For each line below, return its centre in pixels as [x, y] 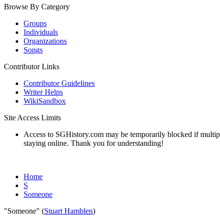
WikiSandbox [45, 101]
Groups [35, 23]
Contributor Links [32, 67]
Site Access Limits [32, 118]
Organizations [45, 41]
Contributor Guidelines [59, 83]
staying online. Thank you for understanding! [94, 143]
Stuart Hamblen [69, 211]
